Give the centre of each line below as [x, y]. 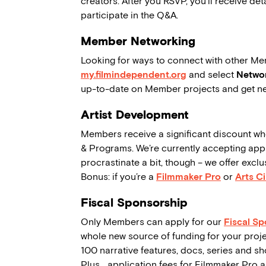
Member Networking [138, 41]
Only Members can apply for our [152, 222]
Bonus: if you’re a [118, 177]
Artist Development [135, 115]
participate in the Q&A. [129, 15]
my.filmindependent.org [134, 75]
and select [211, 75]
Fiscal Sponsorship [134, 203]
